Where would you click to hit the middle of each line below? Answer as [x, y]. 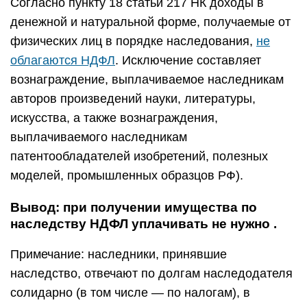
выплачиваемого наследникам [99, 137]
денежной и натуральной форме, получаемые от [150, 22]
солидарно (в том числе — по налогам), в [130, 293]
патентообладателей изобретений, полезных [139, 156]
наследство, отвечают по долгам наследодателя [151, 273]
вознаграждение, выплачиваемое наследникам [147, 79]
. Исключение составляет [188, 60]
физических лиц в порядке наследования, [133, 41]
